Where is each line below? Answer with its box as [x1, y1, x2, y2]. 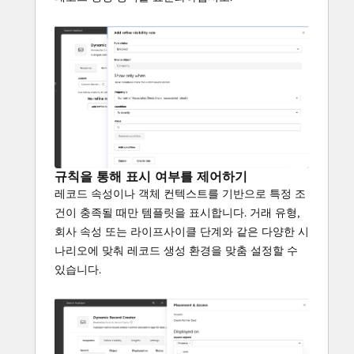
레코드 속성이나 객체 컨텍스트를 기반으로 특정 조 [55, 186, 306, 201]
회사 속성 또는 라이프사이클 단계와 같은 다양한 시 [55, 224, 309, 239]
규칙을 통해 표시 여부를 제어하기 [55, 168, 247, 185]
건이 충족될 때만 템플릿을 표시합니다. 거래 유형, [55, 205, 299, 220]
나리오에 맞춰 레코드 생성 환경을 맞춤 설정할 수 [55, 243, 298, 258]
